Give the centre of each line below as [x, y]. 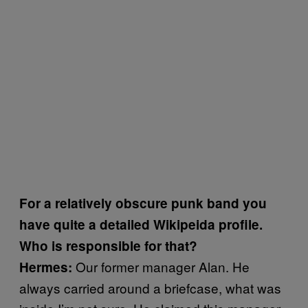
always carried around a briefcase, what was [150, 287]
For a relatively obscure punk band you [143, 203]
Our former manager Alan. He [161, 266]
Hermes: [46, 267]
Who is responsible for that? [108, 245]
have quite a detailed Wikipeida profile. [141, 224]
